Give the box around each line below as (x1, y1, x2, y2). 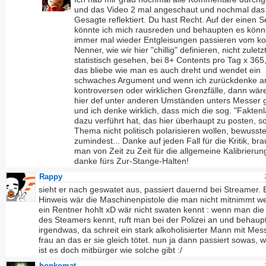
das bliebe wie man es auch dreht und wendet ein (74, 65, 261, 75)
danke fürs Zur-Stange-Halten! (74, 156, 189, 166)
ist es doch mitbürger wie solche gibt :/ (39, 245, 182, 255)
